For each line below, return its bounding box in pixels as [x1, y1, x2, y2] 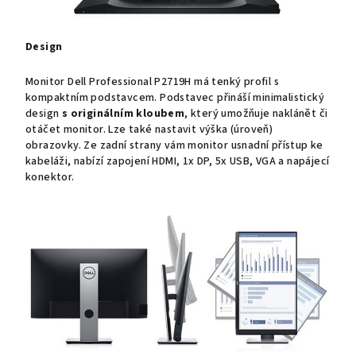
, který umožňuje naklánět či [184, 105, 328, 122]
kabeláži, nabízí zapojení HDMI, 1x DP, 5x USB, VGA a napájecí [25, 153, 330, 169]
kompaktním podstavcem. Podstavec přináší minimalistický [25, 89, 324, 106]
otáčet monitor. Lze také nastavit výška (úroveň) [25, 121, 273, 137]
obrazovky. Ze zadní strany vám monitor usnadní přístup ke [25, 137, 323, 153]
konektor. [25, 168, 75, 185]
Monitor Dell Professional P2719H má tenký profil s [25, 73, 279, 90]
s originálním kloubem [61, 105, 185, 122]
